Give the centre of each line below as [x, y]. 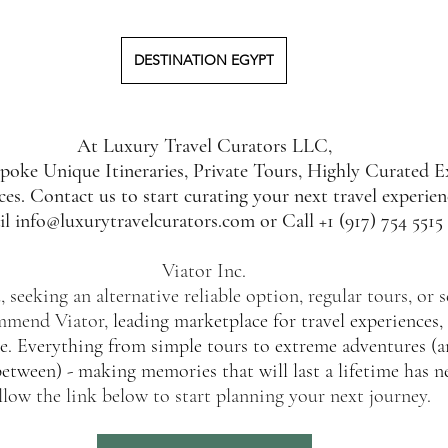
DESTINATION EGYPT [204, 60]
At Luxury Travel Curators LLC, [204, 146]
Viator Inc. [204, 271]
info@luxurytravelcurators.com [134, 221]
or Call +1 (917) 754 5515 [348, 221]
